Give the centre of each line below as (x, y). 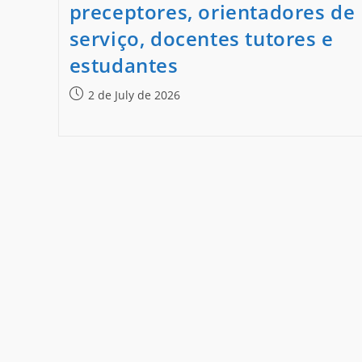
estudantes (124, 65)
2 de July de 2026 (134, 95)
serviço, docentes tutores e (201, 39)
